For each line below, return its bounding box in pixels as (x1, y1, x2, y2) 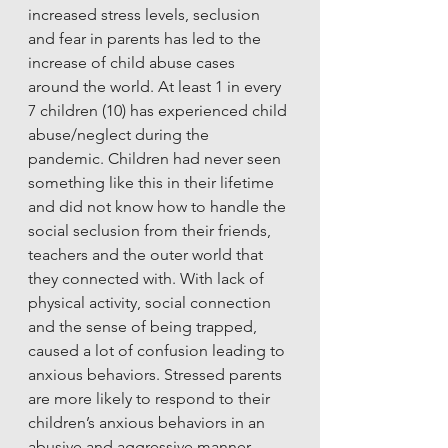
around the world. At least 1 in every (28, 76, 285, 96)
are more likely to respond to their (28, 388, 274, 408)
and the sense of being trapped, (28, 316, 261, 336)
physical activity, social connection (28, 292, 275, 312)
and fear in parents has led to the (28, 28, 265, 48)
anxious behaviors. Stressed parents (28, 364, 286, 384)
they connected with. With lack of (28, 268, 268, 288)
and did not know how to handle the (28, 196, 290, 216)
